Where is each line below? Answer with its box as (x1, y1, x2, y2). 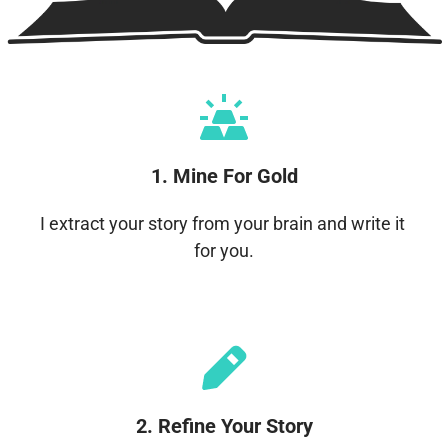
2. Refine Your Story (135, 414, 313, 439)
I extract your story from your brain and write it (39, 213, 405, 235)
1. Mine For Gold (150, 164, 298, 189)
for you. (194, 240, 254, 262)
